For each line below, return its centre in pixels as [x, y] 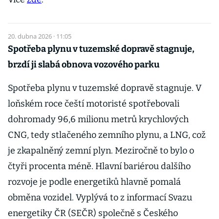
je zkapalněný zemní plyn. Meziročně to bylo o [101, 151]
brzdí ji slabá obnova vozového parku [84, 65]
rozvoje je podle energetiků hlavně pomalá [94, 182]
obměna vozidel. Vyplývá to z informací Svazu [100, 197]
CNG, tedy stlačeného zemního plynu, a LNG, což [107, 135]
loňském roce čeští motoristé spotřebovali [94, 104]
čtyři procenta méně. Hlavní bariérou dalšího [99, 166]
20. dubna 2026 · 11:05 [40, 36]
